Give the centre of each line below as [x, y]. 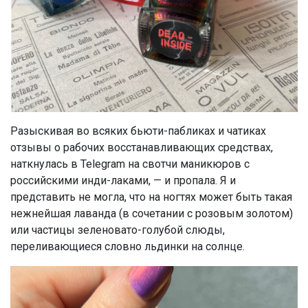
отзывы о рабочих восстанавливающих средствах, [142, 147]
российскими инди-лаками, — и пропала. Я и [123, 180]
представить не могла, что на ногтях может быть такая [151, 197]
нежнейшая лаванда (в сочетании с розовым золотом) [152, 213]
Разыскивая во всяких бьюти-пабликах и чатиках [138, 131]
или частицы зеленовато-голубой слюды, [118, 230]
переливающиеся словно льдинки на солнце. [128, 246]
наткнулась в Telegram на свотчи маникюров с [130, 164]
